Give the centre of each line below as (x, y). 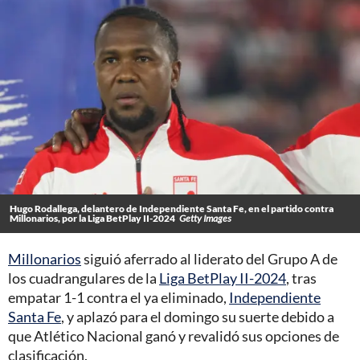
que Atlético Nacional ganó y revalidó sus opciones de (174, 336)
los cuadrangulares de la (84, 278)
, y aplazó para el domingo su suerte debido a (198, 317)
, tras (301, 278)
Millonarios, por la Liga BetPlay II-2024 (92, 219)
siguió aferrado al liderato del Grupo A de (209, 259)
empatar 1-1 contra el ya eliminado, (119, 298)
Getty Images (205, 219)
